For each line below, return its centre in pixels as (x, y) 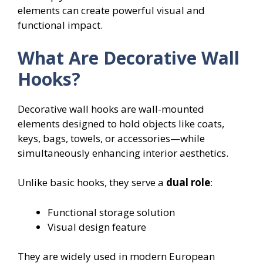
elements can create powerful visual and (111, 11)
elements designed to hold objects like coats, (121, 123)
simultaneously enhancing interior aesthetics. (123, 153)
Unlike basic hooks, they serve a (92, 183)
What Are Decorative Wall (129, 58)
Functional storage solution (111, 212)
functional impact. (60, 25)
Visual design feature (97, 227)
